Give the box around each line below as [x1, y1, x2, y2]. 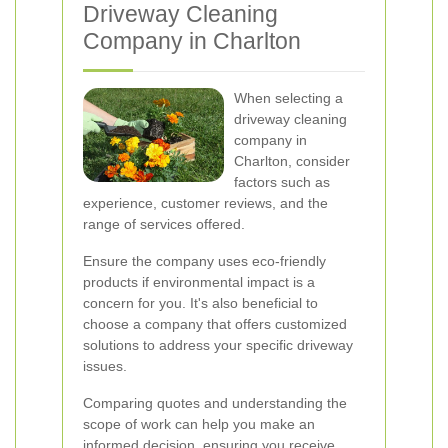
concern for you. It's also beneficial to [83, 295, 318, 311]
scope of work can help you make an [83, 416, 315, 432]
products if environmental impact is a [83, 274, 315, 290]
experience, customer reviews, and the [83, 195, 328, 211]
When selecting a [234, 90, 343, 106]
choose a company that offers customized [83, 316, 347, 332]
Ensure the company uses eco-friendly [83, 253, 326, 269]
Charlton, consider [234, 153, 350, 169]
